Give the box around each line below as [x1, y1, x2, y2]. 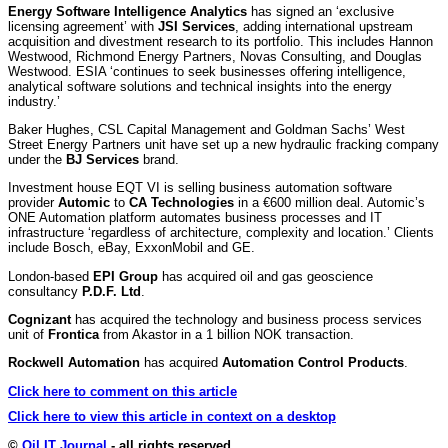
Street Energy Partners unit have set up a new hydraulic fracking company [8, 136, 439, 152]
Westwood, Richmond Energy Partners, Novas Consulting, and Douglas [8, 48, 422, 64]
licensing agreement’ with [8, 18, 158, 34]
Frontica [48, 326, 99, 342]
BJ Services [66, 151, 139, 167]
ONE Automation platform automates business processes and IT [8, 210, 382, 226]
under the [8, 151, 66, 167]
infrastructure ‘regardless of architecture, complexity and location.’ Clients [8, 225, 434, 241]
